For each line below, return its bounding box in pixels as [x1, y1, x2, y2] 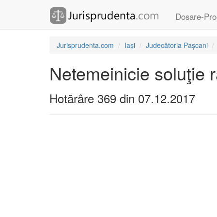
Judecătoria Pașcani [146, 40, 208, 50]
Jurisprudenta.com [57, 40, 114, 50]
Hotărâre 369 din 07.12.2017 [49, 90, 195, 107]
